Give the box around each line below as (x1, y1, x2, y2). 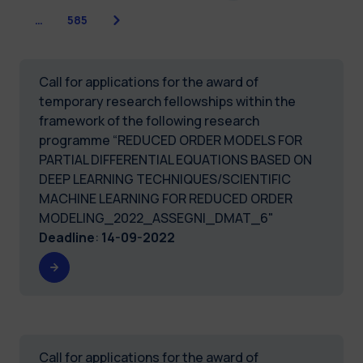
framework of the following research (39, 111, 259, 130)
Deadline (39, 228, 95, 246)
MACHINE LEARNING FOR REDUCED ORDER (39, 189, 293, 207)
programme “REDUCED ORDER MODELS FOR (39, 130, 302, 149)
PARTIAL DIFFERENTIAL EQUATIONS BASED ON (39, 150, 312, 169)
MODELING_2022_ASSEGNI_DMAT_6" (39, 208, 274, 227)
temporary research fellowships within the (39, 92, 296, 110)
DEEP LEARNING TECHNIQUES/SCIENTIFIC (39, 169, 291, 188)
